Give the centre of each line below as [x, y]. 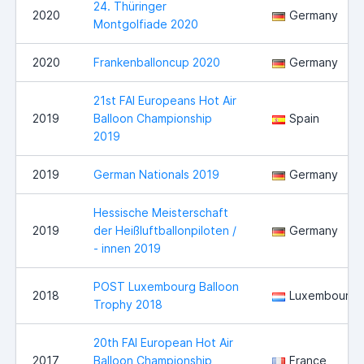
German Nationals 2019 [156, 175]
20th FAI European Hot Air [163, 343]
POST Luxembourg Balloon [166, 287]
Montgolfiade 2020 [146, 24]
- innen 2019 [127, 249]
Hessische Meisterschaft [161, 213]
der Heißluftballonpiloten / [165, 231]
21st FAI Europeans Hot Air [165, 101]
